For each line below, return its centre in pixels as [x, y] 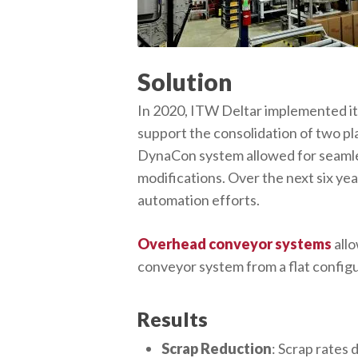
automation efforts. [199, 200]
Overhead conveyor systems [235, 244]
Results [173, 319]
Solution [185, 82]
